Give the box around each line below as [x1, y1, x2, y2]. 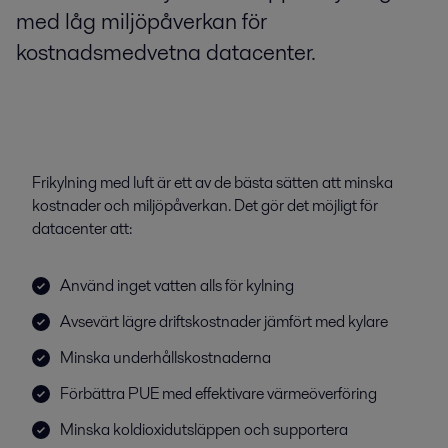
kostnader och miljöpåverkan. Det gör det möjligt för [32, 193, 378, 217]
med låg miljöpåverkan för [16, 5, 267, 38]
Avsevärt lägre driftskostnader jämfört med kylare [60, 309, 388, 333]
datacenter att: [32, 216, 132, 240]
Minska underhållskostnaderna [60, 345, 271, 369]
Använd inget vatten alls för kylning [60, 273, 294, 297]
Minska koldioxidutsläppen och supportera [60, 417, 348, 441]
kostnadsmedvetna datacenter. [16, 36, 316, 69]
